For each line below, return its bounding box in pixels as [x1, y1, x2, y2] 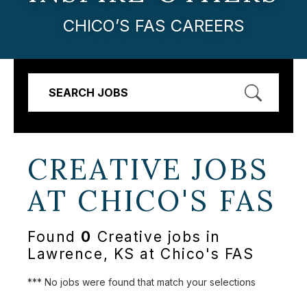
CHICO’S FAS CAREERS [62, 15, 245, 36]
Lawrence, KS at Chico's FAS [27, 245, 254, 263]
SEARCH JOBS [49, 85, 128, 99]
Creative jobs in [92, 228, 221, 246]
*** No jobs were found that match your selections [27, 275, 256, 288]
